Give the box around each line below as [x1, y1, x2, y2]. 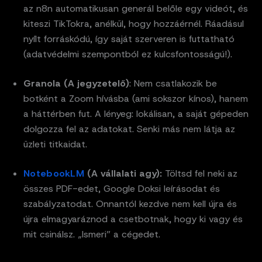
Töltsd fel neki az [162, 167, 237, 180]
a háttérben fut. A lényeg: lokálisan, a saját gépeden [23, 107, 249, 120]
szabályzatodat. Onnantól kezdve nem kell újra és [23, 197, 237, 210]
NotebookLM [23, 167, 84, 180]
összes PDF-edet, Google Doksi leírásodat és [23, 182, 220, 195]
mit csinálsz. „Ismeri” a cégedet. [23, 227, 160, 240]
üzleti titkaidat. [23, 137, 87, 150]
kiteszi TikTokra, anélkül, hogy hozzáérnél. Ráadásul [23, 17, 244, 30]
